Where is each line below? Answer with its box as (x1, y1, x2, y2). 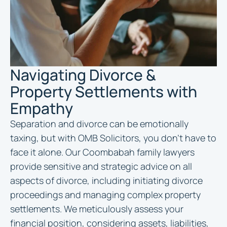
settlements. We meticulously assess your (10, 203, 183, 215)
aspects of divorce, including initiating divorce (10, 174, 203, 186)
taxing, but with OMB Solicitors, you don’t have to (10, 132, 216, 144)
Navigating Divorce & (10, 64, 156, 85)
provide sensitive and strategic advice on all (10, 160, 192, 172)
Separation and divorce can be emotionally (10, 118, 188, 130)
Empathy (10, 98, 73, 119)
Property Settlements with (10, 81, 197, 102)
